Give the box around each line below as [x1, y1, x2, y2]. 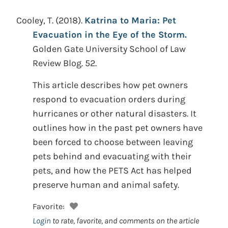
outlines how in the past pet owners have [33, 122, 203, 133]
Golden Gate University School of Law [33, 43, 186, 54]
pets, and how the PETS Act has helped [33, 165, 192, 176]
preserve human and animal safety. [33, 179, 179, 190]
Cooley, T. [16, 15, 53, 26]
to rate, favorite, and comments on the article [51, 216, 199, 225]
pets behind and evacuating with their [33, 151, 191, 162]
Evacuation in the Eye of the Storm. [33, 29, 187, 40]
